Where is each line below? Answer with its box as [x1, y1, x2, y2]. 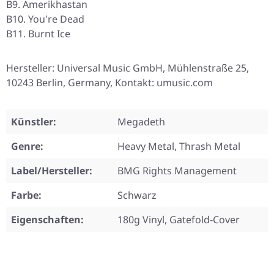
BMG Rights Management [117, 164, 237, 178]
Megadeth [117, 115, 165, 129]
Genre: [11, 139, 43, 154]
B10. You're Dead [6, 12, 84, 26]
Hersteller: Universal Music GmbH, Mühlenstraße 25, [6, 61, 249, 75]
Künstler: [11, 115, 56, 129]
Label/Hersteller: [11, 164, 92, 178]
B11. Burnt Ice [6, 27, 70, 41]
